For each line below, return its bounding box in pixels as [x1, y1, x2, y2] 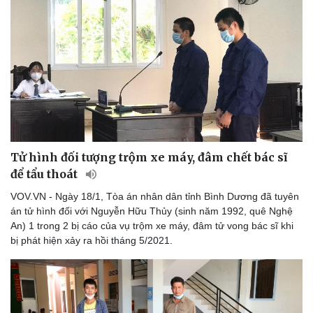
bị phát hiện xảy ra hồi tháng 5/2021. [10, 235, 173, 247]
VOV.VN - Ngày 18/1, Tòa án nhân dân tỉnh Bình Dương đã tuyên [10, 191, 299, 203]
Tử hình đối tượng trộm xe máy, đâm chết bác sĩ [10, 150, 287, 165]
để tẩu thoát [10, 167, 80, 182]
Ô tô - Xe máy [165, 293, 228, 305]
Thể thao [10, 293, 53, 305]
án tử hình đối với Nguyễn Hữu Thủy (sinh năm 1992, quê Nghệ [10, 205, 293, 217]
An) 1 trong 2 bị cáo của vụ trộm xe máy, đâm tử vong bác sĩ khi [10, 220, 293, 232]
